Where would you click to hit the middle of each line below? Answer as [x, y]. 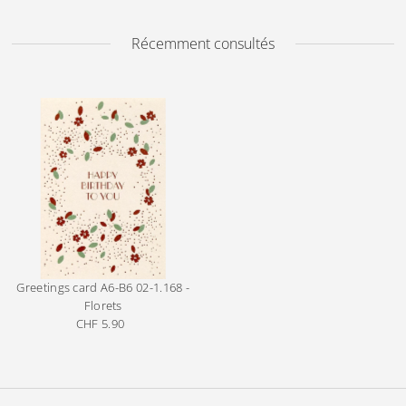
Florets [103, 306]
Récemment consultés [203, 43]
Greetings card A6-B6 [75, 288]
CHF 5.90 [100, 324]
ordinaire [129, 343]
